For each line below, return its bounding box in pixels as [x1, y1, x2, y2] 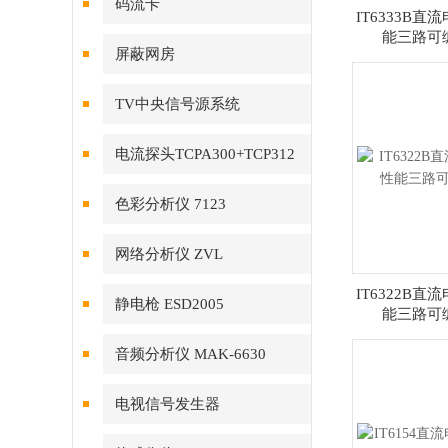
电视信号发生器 [115, 396, 220, 412]
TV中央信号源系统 [115, 96, 240, 112]
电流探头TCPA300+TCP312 [115, 146, 295, 162]
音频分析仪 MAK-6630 [115, 346, 266, 362]
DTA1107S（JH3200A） [103, 36, 262, 52]
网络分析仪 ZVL [115, 246, 223, 262]
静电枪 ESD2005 [115, 296, 224, 312]
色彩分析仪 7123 [115, 196, 226, 212]
